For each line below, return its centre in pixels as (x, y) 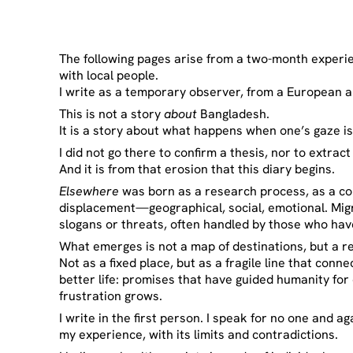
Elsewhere (89, 191)
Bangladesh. (234, 113)
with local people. (109, 75)
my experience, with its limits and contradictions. (199, 334)
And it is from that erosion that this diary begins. (197, 169)
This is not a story (112, 113)
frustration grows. (111, 295)
